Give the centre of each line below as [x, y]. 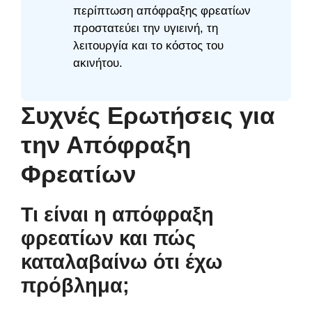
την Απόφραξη [106, 144]
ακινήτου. [98, 63]
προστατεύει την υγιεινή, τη [146, 29]
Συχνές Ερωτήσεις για [148, 115]
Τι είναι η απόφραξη [117, 214]
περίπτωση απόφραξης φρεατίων [162, 11]
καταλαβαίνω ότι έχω [122, 262]
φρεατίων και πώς [108, 238]
